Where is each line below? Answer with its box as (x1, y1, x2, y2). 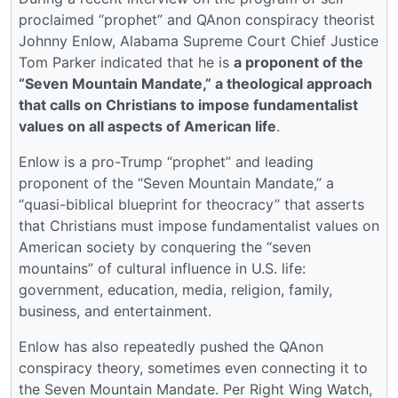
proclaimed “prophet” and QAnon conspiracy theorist (19, 10, 375, 28)
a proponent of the (234, 52, 363, 71)
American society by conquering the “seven (19, 237, 311, 256)
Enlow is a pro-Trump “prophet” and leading (19, 152, 314, 171)
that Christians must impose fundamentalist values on (19, 216, 379, 235)
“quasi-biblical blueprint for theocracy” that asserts (19, 195, 364, 213)
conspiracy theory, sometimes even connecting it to (19, 358, 368, 377)
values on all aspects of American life (19, 116, 276, 135)
